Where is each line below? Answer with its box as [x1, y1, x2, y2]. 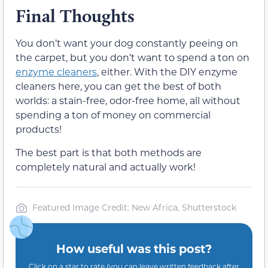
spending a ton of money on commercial [16, 108, 211, 121]
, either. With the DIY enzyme [97, 65, 237, 78]
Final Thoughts [16, 5, 135, 28]
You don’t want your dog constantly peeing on [16, 36, 238, 50]
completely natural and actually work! [16, 160, 196, 173]
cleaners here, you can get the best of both [16, 80, 221, 93]
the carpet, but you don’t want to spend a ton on [16, 51, 249, 64]
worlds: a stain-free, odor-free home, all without [16, 94, 240, 107]
